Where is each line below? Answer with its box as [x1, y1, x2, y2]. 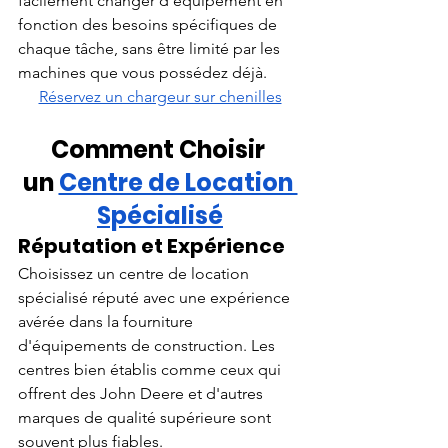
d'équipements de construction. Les [18, 335, 279, 355]
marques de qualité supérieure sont [18, 407, 275, 427]
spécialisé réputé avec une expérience [18, 287, 294, 307]
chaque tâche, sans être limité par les [18, 38, 284, 58]
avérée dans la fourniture [18, 311, 197, 331]
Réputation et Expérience [18, 231, 285, 260]
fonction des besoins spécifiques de [18, 14, 281, 34]
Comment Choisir [50, 132, 270, 166]
